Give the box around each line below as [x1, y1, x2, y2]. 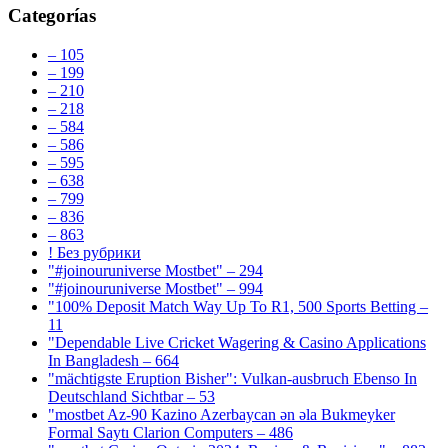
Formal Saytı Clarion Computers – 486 [48, 423, 293, 441]
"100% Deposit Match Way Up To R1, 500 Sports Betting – [48, 297, 428, 315]
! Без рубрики [48, 243, 141, 261]
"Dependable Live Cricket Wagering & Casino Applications [48, 333, 426, 351]
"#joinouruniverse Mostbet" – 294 [48, 261, 263, 279]
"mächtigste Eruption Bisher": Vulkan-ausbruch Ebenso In [48, 369, 417, 387]
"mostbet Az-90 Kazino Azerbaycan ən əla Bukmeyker [48, 405, 395, 423]
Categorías [8, 4, 96, 26]
